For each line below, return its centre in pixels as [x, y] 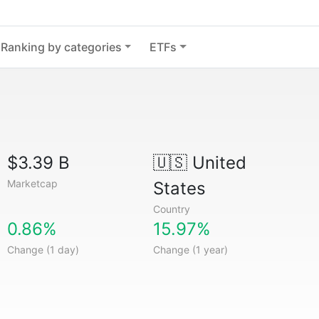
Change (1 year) [190, 250]
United [216, 163]
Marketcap [33, 183]
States [179, 188]
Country [171, 209]
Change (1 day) [43, 250]
